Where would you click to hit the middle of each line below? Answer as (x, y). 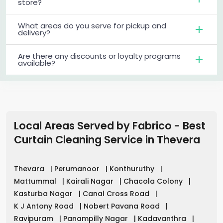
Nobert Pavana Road (123, 206)
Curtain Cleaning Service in (85, 140)
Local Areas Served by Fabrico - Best (110, 126)
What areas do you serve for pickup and (92, 26)
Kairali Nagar (91, 181)
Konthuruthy (133, 169)
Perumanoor (78, 169)
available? (37, 63)
